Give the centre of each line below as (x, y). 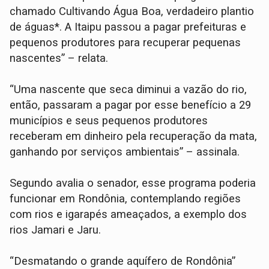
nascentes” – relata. (59, 59)
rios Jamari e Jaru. (56, 230)
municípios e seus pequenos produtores (109, 121)
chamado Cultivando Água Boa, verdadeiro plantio (132, 12)
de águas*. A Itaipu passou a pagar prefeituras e (128, 27)
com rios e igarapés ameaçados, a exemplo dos (128, 215)
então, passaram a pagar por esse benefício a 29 (131, 105)
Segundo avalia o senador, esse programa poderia (133, 183)
